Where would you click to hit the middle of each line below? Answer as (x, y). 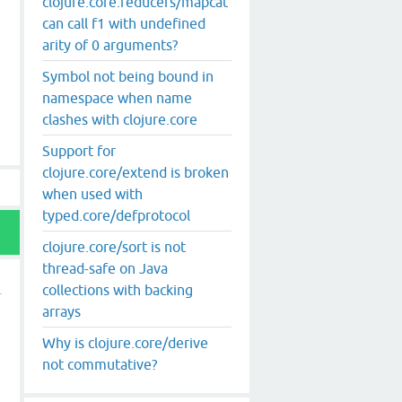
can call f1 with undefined (124, 23)
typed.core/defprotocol (116, 215)
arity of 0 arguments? (110, 44)
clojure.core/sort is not (114, 246)
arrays (61, 311)
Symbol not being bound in (128, 76)
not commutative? (100, 364)
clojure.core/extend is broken (135, 172)
